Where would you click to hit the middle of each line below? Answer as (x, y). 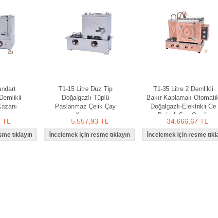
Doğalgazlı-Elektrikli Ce (183, 106)
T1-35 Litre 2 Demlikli (183, 89)
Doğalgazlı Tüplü (85, 98)
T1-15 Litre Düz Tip (85, 89)
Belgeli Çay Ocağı (183, 115)
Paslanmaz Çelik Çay (85, 106)
